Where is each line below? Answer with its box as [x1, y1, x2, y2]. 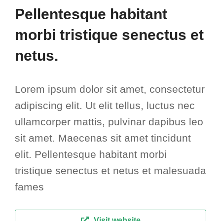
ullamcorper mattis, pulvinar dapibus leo [15, 116, 203, 127]
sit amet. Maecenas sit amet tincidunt [15, 132, 191, 144]
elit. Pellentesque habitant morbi [15, 148, 167, 160]
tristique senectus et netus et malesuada [15, 165, 206, 176]
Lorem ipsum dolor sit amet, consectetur [15, 83, 205, 95]
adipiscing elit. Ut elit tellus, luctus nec [15, 100, 195, 111]
